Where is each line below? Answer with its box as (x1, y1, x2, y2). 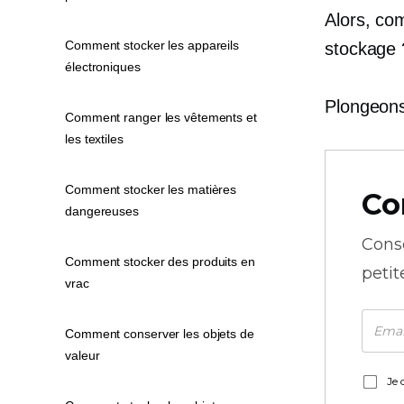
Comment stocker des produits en (65, 254, 255, 269)
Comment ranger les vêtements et (65, 110, 257, 124)
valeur (65, 348, 100, 363)
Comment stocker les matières (65, 182, 237, 197)
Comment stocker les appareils (65, 38, 240, 52)
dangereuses (65, 204, 139, 218)
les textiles (65, 132, 124, 146)
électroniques (65, 60, 141, 74)
